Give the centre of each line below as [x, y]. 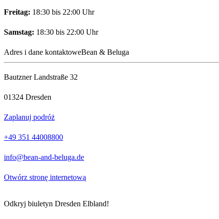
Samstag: [19, 32]
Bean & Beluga [105, 52]
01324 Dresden [28, 97]
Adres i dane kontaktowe [43, 52]
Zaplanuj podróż [29, 117]
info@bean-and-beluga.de [44, 157]
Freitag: [17, 12]
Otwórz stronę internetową [45, 177]
